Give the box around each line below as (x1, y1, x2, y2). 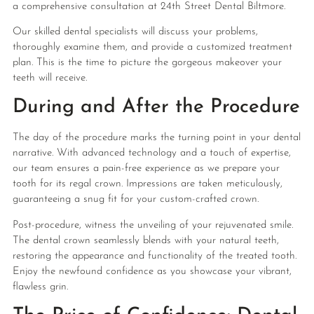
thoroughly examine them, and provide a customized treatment (12, 42, 292, 53)
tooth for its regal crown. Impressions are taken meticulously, (12, 179, 282, 190)
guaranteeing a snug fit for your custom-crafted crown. (12, 194, 259, 205)
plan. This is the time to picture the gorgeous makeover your (12, 57, 282, 69)
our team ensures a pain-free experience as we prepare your (12, 163, 280, 175)
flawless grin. (12, 281, 68, 292)
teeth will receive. (12, 73, 87, 84)
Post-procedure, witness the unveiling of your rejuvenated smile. (12, 219, 293, 231)
